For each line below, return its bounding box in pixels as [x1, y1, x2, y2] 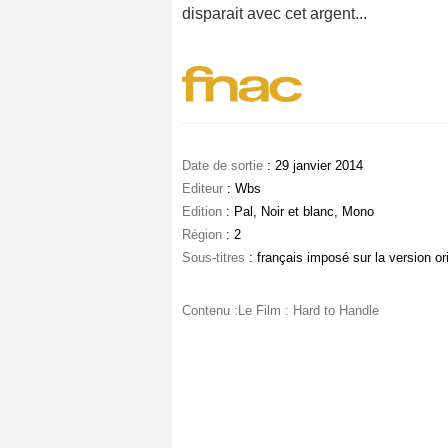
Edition [182, 204, 222, 220]
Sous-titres [182, 250, 245, 266]
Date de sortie [182, 158, 263, 174]
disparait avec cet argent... [182, 5, 367, 23]
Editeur [182, 181, 223, 197]
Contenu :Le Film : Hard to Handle [182, 303, 379, 319]
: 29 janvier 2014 [263, 158, 363, 174]
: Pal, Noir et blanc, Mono [222, 204, 374, 220]
